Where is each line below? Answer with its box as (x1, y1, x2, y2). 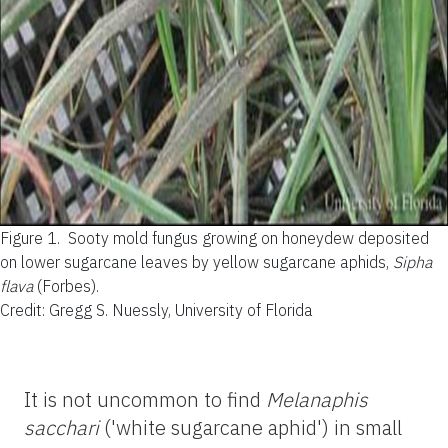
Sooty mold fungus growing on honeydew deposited (68, 227, 429, 248)
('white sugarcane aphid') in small (99, 413, 402, 441)
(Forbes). (33, 275, 99, 296)
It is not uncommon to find (24, 385, 266, 413)
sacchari (24, 413, 99, 441)
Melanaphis (266, 385, 368, 413)
